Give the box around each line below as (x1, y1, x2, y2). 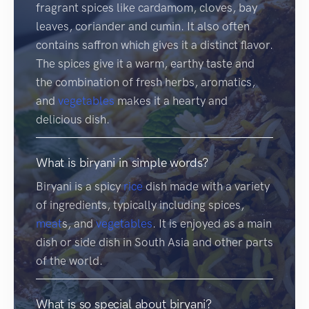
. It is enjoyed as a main (152, 216, 272, 230)
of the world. (36, 253, 103, 268)
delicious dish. (36, 112, 110, 126)
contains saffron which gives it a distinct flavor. (36, 37, 273, 52)
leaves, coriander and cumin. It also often (36, 19, 250, 33)
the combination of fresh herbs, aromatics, (36, 74, 255, 89)
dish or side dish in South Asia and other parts (36, 235, 273, 249)
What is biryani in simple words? (36, 154, 209, 170)
